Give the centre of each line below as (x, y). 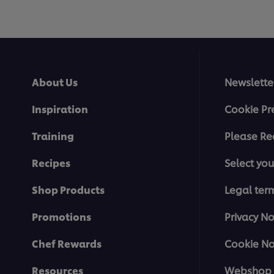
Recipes (51, 163)
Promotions (61, 217)
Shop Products (68, 190)
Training (53, 136)
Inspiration (60, 109)
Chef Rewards (67, 243)
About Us (55, 82)
